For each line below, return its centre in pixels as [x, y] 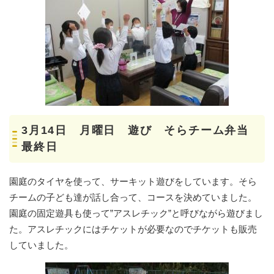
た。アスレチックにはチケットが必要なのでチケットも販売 [133, 229]
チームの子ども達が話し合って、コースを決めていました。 [133, 197]
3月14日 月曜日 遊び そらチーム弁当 [135, 130]
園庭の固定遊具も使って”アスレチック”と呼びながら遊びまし [136, 213]
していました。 [41, 245]
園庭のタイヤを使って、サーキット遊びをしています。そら [133, 181]
